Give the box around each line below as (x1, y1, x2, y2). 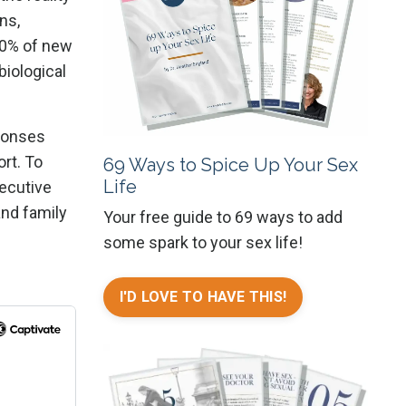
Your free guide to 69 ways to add (102, 207, 343, 227)
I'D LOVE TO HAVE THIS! (119, 287, 286, 305)
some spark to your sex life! (102, 232, 303, 252)
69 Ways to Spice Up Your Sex (102, 153, 358, 176)
